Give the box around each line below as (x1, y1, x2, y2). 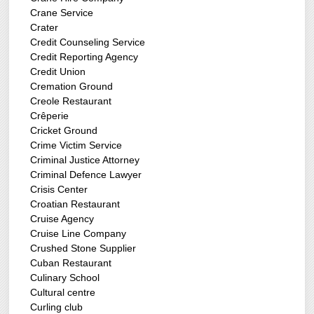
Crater (30, 22, 59, 34)
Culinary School (30, 272, 100, 284)
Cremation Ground (30, 81, 114, 93)
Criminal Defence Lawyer (30, 169, 142, 181)
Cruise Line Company (30, 228, 127, 240)
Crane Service (30, 7, 94, 19)
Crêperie (30, 110, 69, 122)
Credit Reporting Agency (30, 51, 139, 63)
